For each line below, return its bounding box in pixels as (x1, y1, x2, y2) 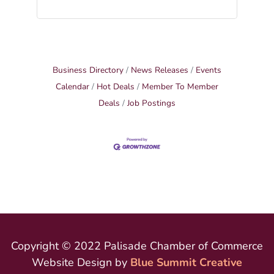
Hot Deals (96, 81, 135, 92)
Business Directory (52, 64, 124, 76)
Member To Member (141, 81, 218, 92)
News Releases (130, 64, 188, 76)
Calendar (55, 81, 89, 92)
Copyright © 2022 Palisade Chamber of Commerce (11, 239, 263, 254)
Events (195, 64, 221, 76)
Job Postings (127, 97, 176, 109)
